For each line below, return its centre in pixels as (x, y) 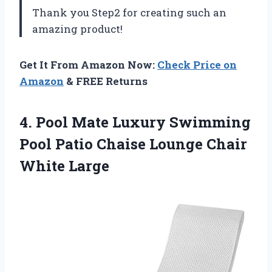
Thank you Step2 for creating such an (129, 12)
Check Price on (197, 64)
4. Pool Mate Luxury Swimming (135, 122)
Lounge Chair (198, 144)
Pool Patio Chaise (84, 144)
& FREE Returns (106, 81)
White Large (64, 165)
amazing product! (77, 29)
